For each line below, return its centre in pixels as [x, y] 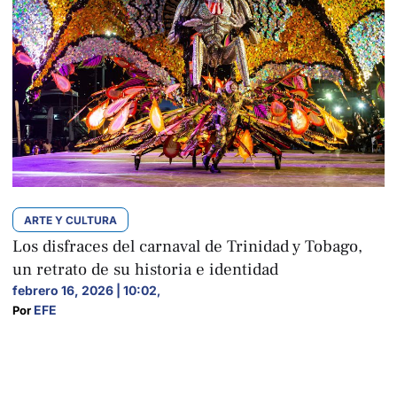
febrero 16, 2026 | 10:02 [85, 290]
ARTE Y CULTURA [70, 220]
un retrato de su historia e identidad [145, 269]
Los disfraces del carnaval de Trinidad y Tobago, [187, 246]
